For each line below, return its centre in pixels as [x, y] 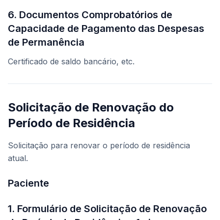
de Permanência [46, 42]
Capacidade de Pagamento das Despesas [106, 29]
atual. [18, 158]
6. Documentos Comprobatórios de [90, 15]
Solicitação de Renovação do [91, 108]
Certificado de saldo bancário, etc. [71, 62]
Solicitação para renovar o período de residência [99, 146]
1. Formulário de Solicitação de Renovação [107, 209]
